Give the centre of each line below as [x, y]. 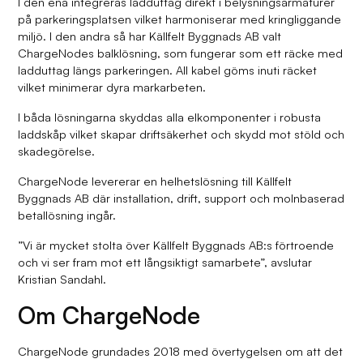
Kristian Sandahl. [62, 279]
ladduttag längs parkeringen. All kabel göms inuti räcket [168, 70]
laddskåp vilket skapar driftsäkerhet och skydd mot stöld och [181, 134]
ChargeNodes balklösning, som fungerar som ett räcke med [181, 53]
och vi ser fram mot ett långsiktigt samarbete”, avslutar [165, 262]
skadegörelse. [57, 151]
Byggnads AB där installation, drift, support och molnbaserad [181, 198]
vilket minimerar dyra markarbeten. [112, 87]
